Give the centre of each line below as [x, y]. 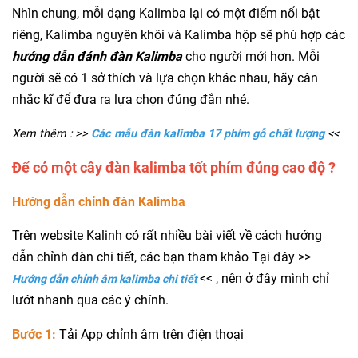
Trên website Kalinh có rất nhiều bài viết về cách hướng [167, 236]
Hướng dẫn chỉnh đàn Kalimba [99, 202]
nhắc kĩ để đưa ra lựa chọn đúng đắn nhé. [131, 100]
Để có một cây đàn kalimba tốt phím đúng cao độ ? [174, 168]
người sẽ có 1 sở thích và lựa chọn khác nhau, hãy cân [165, 78]
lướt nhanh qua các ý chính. [90, 300]
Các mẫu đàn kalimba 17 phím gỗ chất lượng [208, 134]
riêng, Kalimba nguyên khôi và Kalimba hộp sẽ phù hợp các [179, 35]
